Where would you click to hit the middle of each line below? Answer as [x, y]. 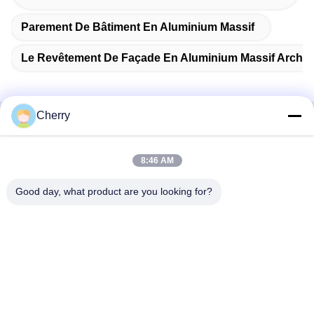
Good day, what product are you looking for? [114, 191]
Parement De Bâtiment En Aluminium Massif [138, 27]
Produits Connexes [157, 137]
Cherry [53, 115]
